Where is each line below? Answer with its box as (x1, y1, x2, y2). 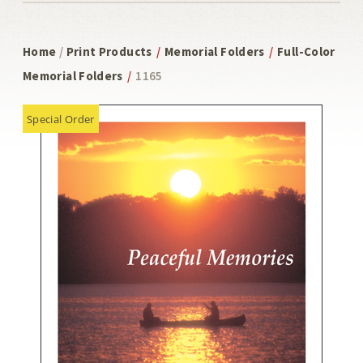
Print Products (66, 44, 152, 59)
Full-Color (277, 44, 335, 59)
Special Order (27, 111, 95, 126)
